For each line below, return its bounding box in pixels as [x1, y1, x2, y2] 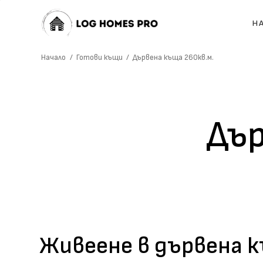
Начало [41, 53, 66, 62]
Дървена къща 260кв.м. [133, 53, 214, 62]
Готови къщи [76, 53, 123, 62]
